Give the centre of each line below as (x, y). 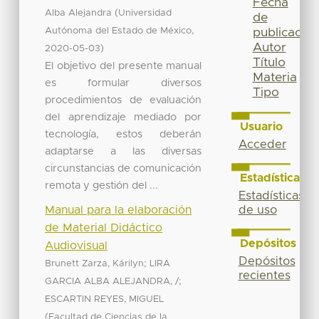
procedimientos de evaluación (124, 100)
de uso (257, 210)
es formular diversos (124, 83)
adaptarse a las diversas (124, 151)
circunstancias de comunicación (124, 168)
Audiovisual (77, 245)
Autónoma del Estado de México (119, 31)
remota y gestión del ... (102, 185)
